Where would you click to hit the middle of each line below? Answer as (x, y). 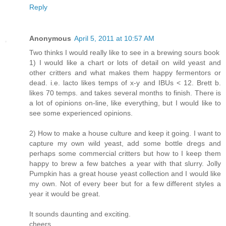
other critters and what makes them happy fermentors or (125, 73)
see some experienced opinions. (81, 113)
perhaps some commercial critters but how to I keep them (125, 154)
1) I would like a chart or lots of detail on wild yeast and (125, 63)
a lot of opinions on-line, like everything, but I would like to (125, 103)
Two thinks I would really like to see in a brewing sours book (124, 53)
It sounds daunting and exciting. (80, 214)
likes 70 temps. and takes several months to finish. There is (125, 93)
